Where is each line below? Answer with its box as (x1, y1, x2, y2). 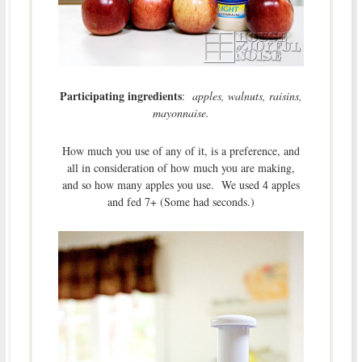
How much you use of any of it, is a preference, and (61, 142, 300, 158)
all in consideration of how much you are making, (66, 159, 295, 175)
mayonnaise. (152, 104, 209, 120)
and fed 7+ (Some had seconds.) (107, 193, 255, 209)
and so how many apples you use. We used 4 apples (61, 176, 300, 192)
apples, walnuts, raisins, (192, 87, 302, 103)
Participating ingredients (59, 86, 182, 104)
